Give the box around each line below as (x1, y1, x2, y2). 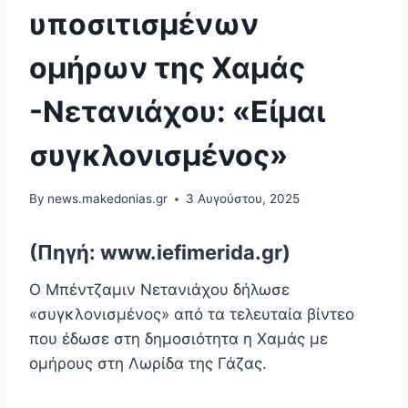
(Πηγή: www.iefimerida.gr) (29, 240, 291, 265)
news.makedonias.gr (47, 191, 168, 207)
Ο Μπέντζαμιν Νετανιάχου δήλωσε (29, 280, 290, 300)
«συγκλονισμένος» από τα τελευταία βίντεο (29, 305, 354, 324)
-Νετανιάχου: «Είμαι (29, 93, 325, 129)
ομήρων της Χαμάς (29, 49, 305, 86)
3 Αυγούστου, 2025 (186, 191, 301, 207)
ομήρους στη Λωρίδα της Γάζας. (29, 354, 267, 373)
